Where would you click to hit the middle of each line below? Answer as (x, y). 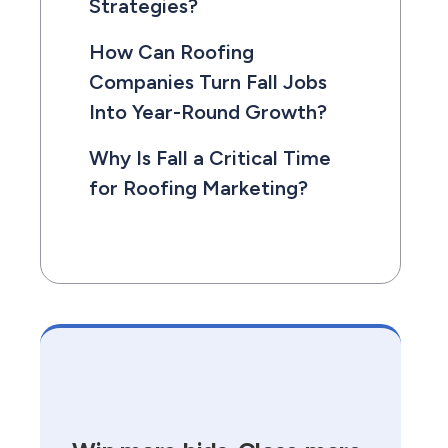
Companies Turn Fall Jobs (208, 82)
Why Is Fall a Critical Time (210, 158)
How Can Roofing (171, 52)
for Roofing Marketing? (198, 188)
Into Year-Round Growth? (208, 112)
